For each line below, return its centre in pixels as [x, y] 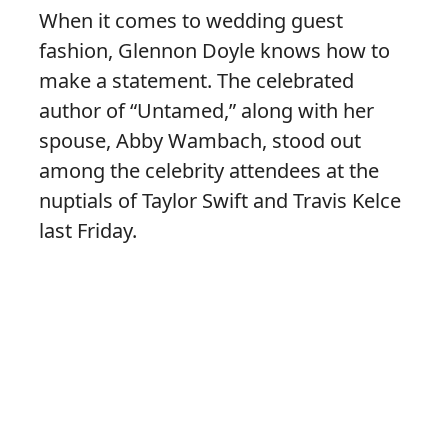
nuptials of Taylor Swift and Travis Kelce [220, 201]
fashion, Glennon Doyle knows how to [214, 51]
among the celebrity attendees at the [209, 171]
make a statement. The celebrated [196, 81]
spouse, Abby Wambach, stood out [200, 141]
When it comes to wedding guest [191, 21]
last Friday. [88, 231]
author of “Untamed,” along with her [206, 111]
